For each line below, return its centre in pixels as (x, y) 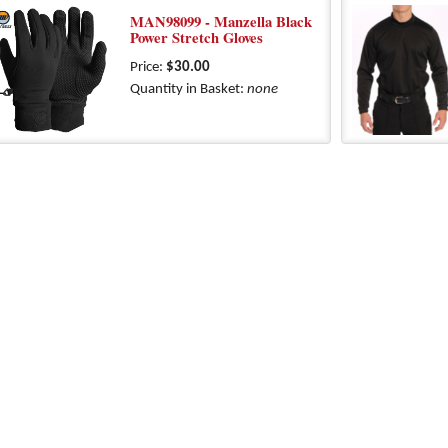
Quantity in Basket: (188, 89)
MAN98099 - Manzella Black (221, 21)
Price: (148, 67)
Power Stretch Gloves (196, 37)
